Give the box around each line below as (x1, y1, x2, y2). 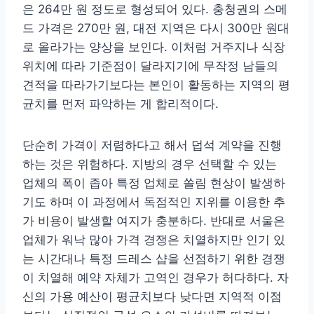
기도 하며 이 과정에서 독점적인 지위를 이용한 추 (22, 195, 285, 210)
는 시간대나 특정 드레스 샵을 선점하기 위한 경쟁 (22, 252, 285, 266)
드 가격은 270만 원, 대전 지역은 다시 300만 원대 (22, 21, 289, 36)
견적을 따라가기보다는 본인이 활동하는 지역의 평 (22, 78, 290, 93)
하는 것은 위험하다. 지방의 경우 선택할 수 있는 (22, 157, 277, 172)
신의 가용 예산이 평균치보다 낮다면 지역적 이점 (22, 289, 282, 304)
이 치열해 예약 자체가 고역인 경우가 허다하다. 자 (22, 271, 289, 285)
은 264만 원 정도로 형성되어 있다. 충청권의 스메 (22, 2, 287, 17)
